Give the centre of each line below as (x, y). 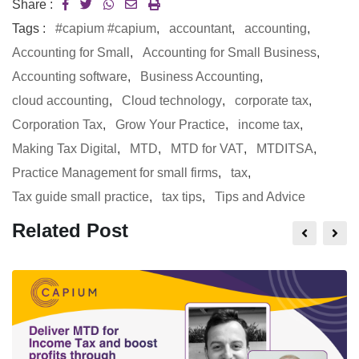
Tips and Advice (260, 197)
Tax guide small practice (81, 197)
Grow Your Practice (170, 125)
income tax (269, 125)
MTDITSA (285, 149)
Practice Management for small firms (115, 173)
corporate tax (272, 101)
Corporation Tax (57, 125)
